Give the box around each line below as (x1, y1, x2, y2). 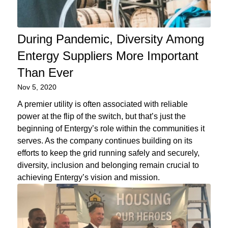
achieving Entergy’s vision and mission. (17, 173, 160, 182)
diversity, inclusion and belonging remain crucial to (17, 161, 199, 170)
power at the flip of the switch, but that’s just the (17, 112, 186, 121)
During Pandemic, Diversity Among (17, 32, 204, 46)
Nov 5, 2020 (17, 83, 56, 92)
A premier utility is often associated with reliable (17, 100, 188, 109)
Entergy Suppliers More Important (17, 49, 198, 63)
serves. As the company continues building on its (17, 136, 192, 146)
